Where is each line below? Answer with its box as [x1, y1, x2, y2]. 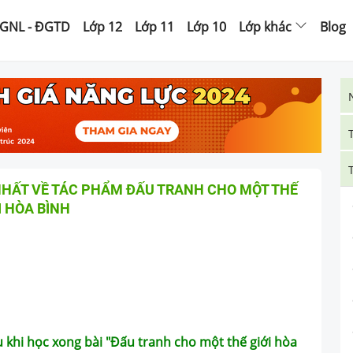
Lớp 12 [83, 18, 122, 35]
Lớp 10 [187, 18, 226, 35]
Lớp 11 [135, 18, 174, 35]
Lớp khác [239, 18, 292, 35]
